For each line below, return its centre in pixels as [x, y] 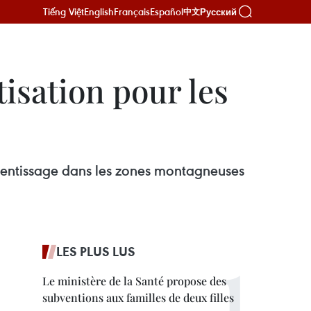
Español [167, 11]
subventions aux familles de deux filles [138, 297]
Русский [218, 12]
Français [132, 11]
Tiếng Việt [64, 11]
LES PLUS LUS [96, 251]
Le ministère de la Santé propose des [134, 281]
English [99, 11]
